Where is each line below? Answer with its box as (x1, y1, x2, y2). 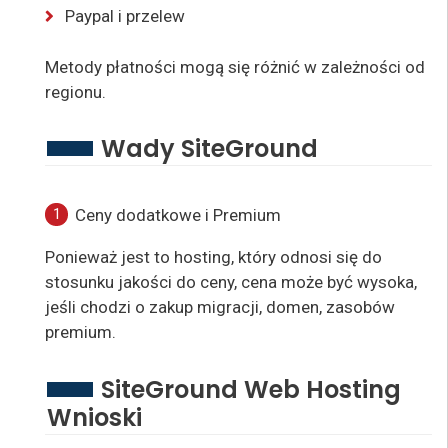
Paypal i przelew (65, 6, 185, 27)
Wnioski (47, 400, 142, 434)
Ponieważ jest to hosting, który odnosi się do (45, 247, 382, 268)
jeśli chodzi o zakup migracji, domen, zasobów (45, 297, 395, 318)
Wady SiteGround (101, 132, 318, 166)
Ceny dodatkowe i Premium (75, 205, 281, 226)
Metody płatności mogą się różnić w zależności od (45, 56, 425, 77)
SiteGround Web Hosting (101, 372, 401, 406)
